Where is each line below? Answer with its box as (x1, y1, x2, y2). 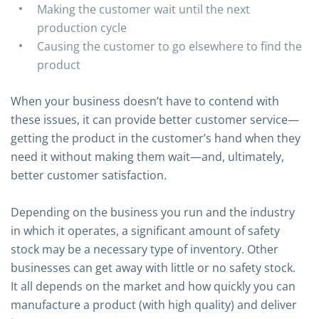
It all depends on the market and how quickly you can (11, 278, 296, 294)
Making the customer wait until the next (37, 1, 250, 17)
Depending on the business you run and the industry (11, 204, 295, 220)
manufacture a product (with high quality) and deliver (11, 297, 297, 313)
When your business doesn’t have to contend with (11, 93, 279, 109)
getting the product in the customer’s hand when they (11, 130, 300, 146)
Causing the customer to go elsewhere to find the (37, 38, 302, 54)
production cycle (37, 20, 127, 36)
